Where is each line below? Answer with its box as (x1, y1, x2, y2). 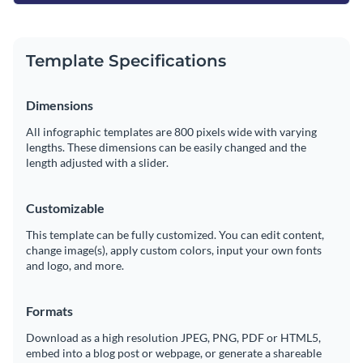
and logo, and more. (26, 258, 124, 273)
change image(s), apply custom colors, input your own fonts (26, 243, 322, 258)
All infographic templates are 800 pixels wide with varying (26, 125, 317, 139)
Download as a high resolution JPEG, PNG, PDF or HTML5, (26, 331, 321, 345)
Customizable (26, 200, 105, 216)
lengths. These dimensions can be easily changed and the (26, 140, 306, 155)
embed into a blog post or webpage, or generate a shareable (26, 346, 322, 361)
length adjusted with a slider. (26, 156, 169, 170)
